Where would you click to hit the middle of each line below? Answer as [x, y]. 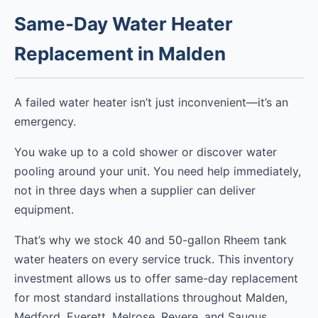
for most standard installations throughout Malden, [151, 298]
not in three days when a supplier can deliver [135, 191]
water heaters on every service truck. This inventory [154, 259]
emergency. [45, 122]
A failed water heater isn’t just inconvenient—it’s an [151, 103]
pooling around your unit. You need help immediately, [158, 171]
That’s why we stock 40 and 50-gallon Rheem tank [150, 240]
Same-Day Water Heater [124, 24]
